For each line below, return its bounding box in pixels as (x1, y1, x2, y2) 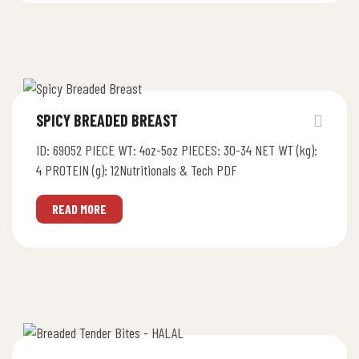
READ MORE (52, 200, 107, 216)
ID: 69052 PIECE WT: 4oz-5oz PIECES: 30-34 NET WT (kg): (36, 140, 317, 159)
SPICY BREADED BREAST (36, 110, 178, 130)
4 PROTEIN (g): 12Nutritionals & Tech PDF (36, 160, 237, 179)
